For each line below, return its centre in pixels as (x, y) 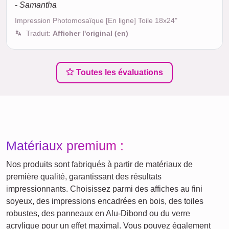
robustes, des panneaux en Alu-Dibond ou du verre (98, 214)
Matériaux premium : (65, 146)
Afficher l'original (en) (90, 33)
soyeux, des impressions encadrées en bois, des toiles (105, 201)
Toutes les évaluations (119, 73)
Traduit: (39, 33)
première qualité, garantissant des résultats (84, 177)
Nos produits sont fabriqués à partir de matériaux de (99, 165)
